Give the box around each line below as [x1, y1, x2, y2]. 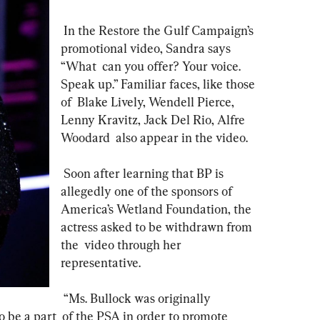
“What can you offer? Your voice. [61, 58, 244, 74]
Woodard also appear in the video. [61, 129, 248, 145]
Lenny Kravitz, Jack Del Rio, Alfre [61, 111, 248, 127]
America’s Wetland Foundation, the [61, 201, 254, 216]
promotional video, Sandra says [61, 40, 234, 56]
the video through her [61, 236, 184, 252]
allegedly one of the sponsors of [61, 183, 238, 199]
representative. [61, 254, 144, 270]
